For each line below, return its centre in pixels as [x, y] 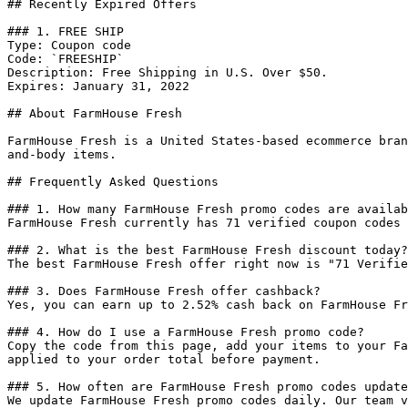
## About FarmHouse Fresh [95, 113]
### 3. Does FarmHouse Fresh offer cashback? [164, 291]
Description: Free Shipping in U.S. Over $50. [168, 72]
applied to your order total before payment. [164, 359]
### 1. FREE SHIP [66, 31]
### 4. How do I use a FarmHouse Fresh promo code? [186, 332]
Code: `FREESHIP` [66, 59]
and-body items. [62, 154]
